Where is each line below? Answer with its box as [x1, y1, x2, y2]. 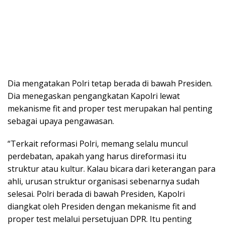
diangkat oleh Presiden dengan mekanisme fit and [8, 200, 196, 212]
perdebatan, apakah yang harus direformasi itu [8, 150, 186, 162]
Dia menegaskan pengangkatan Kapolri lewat [8, 90, 180, 101]
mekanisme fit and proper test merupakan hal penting [8, 102, 212, 114]
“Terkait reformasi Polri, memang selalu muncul [8, 138, 188, 149]
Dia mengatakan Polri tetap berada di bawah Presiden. [8, 77, 212, 89]
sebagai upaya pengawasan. [8, 115, 114, 127]
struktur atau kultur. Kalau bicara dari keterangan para [8, 163, 215, 174]
